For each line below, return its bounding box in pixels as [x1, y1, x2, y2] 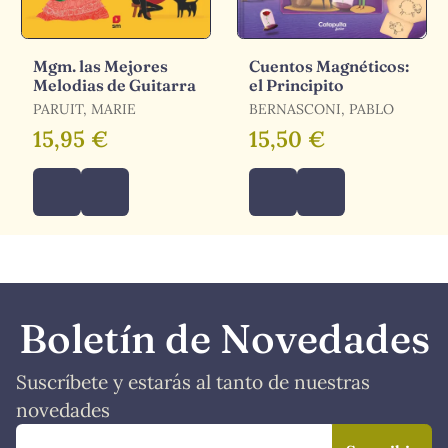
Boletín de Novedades [18, 313, 430, 363]
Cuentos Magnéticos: [249, 55, 409, 76]
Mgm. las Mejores [33, 55, 168, 76]
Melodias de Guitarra [33, 74, 196, 95]
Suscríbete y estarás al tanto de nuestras [16, 369, 370, 394]
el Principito [249, 74, 344, 95]
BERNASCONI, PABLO [249, 99, 394, 118]
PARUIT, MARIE [33, 99, 136, 118]
